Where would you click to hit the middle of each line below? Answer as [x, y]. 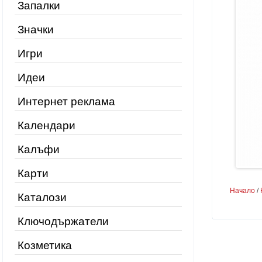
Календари [46, 125]
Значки [36, 30]
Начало [242, 191]
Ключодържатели [63, 221]
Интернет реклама [66, 101]
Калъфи [39, 149]
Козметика [45, 245]
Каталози [42, 197]
